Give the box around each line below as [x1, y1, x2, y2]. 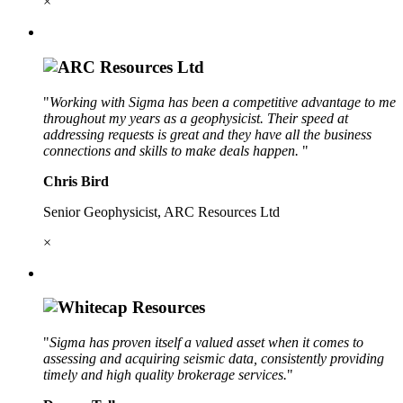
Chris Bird [43, 173, 109, 189]
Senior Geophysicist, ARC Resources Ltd [43, 203, 280, 219]
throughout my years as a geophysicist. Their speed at [43, 110, 348, 126]
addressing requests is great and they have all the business [43, 126, 372, 142]
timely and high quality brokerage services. [43, 367, 287, 382]
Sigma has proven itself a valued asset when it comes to [49, 335, 363, 350]
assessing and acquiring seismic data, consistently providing [43, 351, 384, 366]
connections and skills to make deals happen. [43, 142, 302, 158]
